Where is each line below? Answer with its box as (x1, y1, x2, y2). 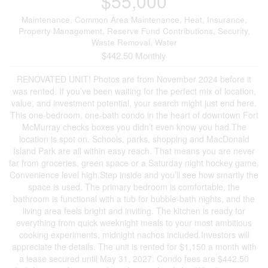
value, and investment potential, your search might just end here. (11, 96, 257, 109)
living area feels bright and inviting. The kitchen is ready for (23, 204, 245, 217)
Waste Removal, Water (91, 36, 177, 48)
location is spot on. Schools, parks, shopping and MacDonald (19, 132, 249, 145)
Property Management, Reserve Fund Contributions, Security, (18, 25, 250, 36)
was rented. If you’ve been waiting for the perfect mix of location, (12, 84, 256, 97)
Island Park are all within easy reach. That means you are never (13, 144, 255, 157)
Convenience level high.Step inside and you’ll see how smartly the (10, 168, 258, 181)
